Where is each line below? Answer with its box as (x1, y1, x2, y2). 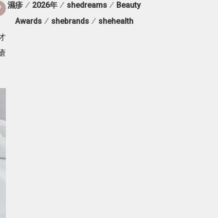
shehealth (98, 17, 133, 26)
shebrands (51, 17, 89, 26)
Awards (15, 17, 42, 26)
